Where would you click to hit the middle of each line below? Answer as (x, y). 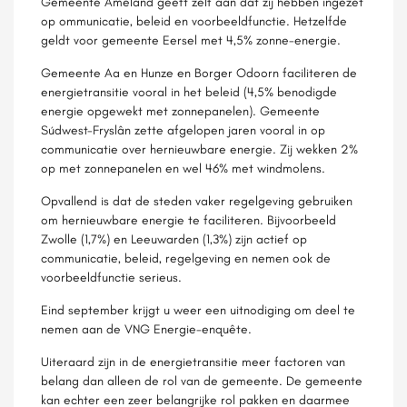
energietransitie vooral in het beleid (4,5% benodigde (189, 92)
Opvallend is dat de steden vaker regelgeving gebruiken (197, 201)
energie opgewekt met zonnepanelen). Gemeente (180, 111)
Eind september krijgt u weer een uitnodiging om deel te (198, 310)
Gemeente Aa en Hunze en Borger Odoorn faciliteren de (199, 73)
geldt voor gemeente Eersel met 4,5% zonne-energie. (191, 40)
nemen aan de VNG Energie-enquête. (146, 329)
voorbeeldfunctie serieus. (111, 277)
